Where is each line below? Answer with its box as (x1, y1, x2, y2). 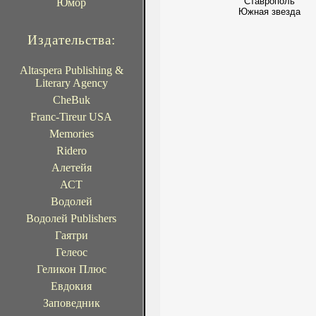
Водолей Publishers (26, 212, 116, 224)
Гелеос (55, 246, 87, 258)
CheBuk (52, 94, 90, 106)
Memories (49, 128, 94, 140)
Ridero (56, 145, 87, 157)
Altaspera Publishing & (19, 64, 123, 76)
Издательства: (27, 32, 116, 47)
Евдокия (51, 280, 92, 292)
